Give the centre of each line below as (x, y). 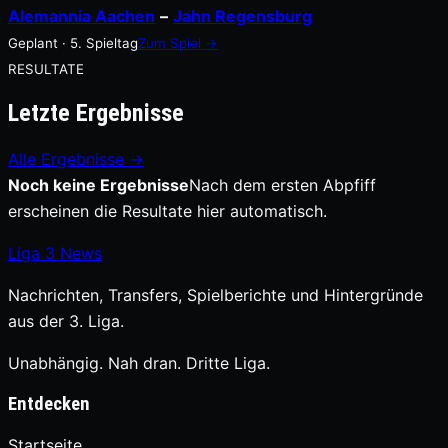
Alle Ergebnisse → (76, 158)
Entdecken (49, 403)
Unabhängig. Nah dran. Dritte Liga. (139, 362)
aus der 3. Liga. (66, 320)
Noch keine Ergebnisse (98, 184)
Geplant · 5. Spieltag (73, 43)
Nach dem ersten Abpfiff (282, 184)
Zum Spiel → (178, 43)
